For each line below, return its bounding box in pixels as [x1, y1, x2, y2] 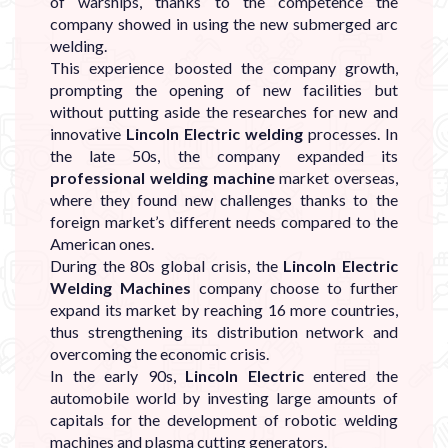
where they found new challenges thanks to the [50, 189, 398, 209]
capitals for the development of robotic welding [50, 409, 398, 429]
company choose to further [191, 277, 398, 297]
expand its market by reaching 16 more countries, [50, 299, 398, 319]
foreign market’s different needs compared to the [50, 211, 398, 231]
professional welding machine [50, 167, 275, 187]
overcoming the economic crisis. [50, 343, 269, 363]
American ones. [50, 233, 154, 253]
